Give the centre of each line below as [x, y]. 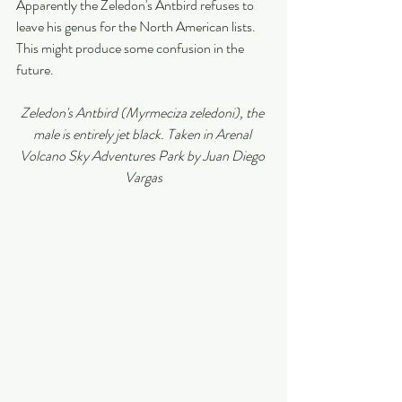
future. [36, 70]
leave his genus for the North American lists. [137, 27]
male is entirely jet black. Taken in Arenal [144, 135]
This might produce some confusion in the [131, 48]
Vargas [144, 178]
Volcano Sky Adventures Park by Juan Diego [144, 156]
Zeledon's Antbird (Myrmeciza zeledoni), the [144, 113]
